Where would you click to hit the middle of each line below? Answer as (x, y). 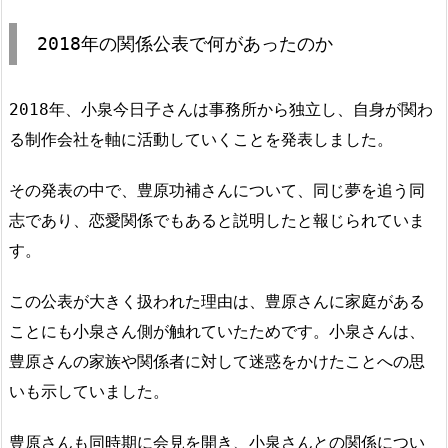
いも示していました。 (89, 392)
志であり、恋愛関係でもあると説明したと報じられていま (217, 221)
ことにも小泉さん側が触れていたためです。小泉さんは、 (217, 332)
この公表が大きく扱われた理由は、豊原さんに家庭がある (217, 302)
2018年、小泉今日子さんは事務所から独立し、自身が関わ (221, 110)
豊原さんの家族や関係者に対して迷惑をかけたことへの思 (217, 362)
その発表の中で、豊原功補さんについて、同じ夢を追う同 (217, 191)
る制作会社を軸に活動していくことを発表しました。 (201, 140)
